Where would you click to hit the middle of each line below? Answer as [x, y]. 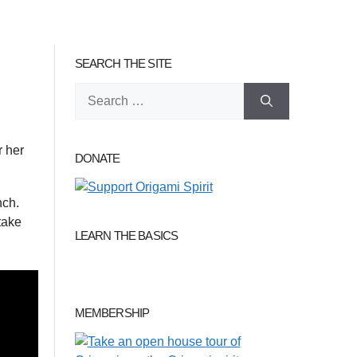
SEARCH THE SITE [123, 64]
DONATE [97, 159]
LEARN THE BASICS [126, 236]
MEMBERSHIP [112, 313]
